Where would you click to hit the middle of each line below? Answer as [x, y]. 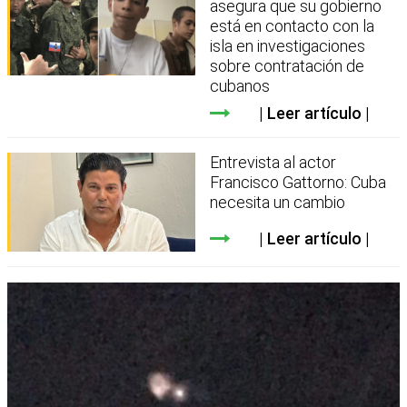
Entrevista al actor [273, 163]
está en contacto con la [293, 26]
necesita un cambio [278, 203]
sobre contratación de [288, 66]
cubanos [240, 86]
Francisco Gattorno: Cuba [298, 183]
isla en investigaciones [288, 46]
